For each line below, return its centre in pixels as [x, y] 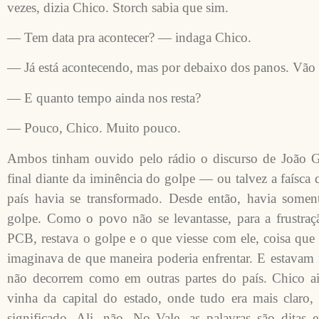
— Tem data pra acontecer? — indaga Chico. [129, 38]
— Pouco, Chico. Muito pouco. [94, 128]
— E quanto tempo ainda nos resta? [104, 98]
